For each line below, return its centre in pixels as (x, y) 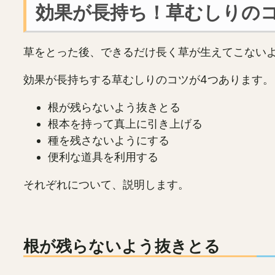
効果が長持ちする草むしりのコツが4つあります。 (149, 80)
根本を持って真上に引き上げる (125, 124)
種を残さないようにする (109, 141)
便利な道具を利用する (103, 157)
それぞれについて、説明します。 (106, 185)
